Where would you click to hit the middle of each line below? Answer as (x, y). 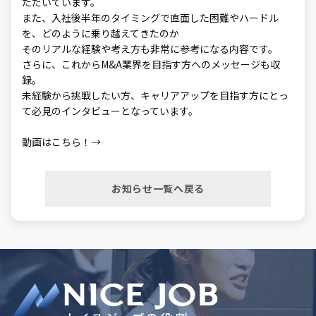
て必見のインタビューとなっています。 (110, 111)
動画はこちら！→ (62, 142)
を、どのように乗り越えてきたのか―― (101, 33)
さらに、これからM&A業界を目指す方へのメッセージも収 (151, 64)
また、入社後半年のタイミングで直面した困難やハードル (151, 18)
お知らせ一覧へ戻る (158, 188)
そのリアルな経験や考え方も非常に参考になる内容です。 (150, 49)
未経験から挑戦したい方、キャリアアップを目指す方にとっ (156, 95)
